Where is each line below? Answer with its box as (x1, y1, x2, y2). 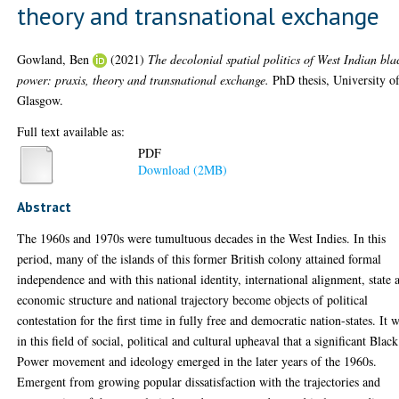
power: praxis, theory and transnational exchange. (17, 70, 270, 88)
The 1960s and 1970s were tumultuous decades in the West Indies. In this (17, 230, 387, 247)
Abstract (17, 198, 72, 216)
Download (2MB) (138, 161, 228, 179)
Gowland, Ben (17, 50, 90, 68)
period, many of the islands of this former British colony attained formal (17, 250, 382, 267)
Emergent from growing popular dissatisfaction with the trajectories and (17, 373, 381, 390)
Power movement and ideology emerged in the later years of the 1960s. (17, 353, 378, 370)
